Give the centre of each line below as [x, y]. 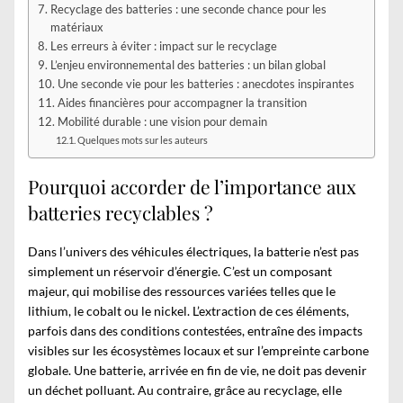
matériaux [76, 27]
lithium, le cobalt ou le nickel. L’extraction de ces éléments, [188, 310]
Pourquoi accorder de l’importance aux [192, 187]
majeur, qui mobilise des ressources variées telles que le [182, 291]
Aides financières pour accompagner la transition [182, 103]
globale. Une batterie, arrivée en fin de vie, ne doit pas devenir [197, 370]
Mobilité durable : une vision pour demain [162, 121]
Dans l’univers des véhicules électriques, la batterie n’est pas [193, 251]
